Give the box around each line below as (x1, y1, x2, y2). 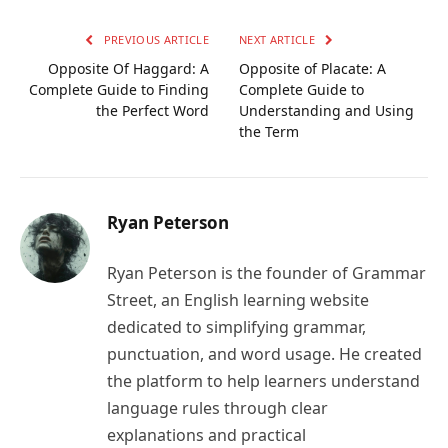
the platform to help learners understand (107, 369, 420, 392)
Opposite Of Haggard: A (48, 58, 209, 78)
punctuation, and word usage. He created (107, 342, 422, 365)
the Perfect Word (96, 100, 209, 120)
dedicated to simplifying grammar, (107, 315, 366, 338)
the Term (239, 121, 299, 141)
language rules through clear (107, 396, 328, 419)
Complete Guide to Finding (29, 79, 209, 99)
